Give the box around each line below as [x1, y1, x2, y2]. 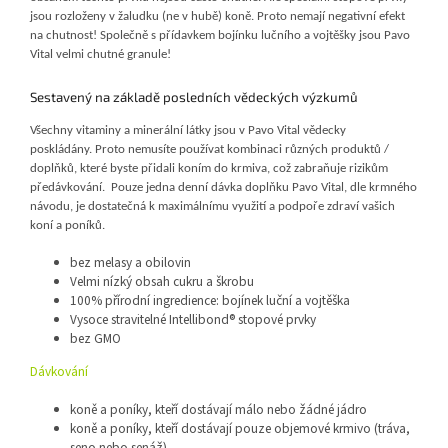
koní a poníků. [30, 219, 105, 233]
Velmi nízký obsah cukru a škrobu [70, 272, 254, 292]
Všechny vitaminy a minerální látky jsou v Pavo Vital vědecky [30, 124, 346, 138]
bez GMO [70, 329, 121, 349]
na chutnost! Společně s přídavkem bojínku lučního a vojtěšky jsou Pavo [30, 28, 410, 42]
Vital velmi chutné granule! [30, 47, 174, 61]
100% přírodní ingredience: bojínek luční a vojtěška [70, 291, 350, 311]
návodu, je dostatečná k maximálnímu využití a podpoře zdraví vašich [30, 200, 395, 214]
